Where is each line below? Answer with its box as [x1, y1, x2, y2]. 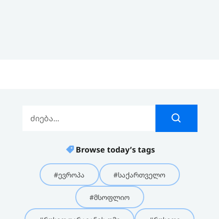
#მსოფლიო [89, 192, 130, 202]
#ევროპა [54, 170, 85, 179]
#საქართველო [113, 170, 165, 179]
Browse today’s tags [76, 144, 155, 155]
